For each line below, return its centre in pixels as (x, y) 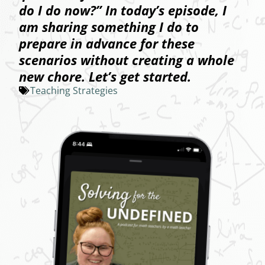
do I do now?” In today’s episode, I (123, 10)
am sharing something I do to (109, 27)
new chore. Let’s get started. (105, 77)
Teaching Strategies (74, 91)
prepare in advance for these (107, 43)
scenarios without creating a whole (127, 60)
